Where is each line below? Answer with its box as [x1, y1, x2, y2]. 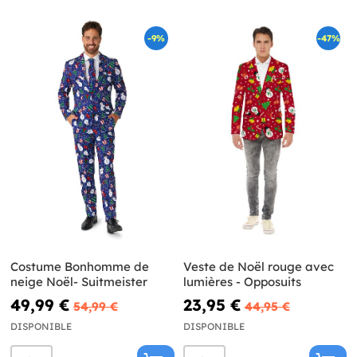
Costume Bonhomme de [10, 258, 149, 274]
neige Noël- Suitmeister [10, 273, 147, 289]
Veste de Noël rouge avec [182, 258, 334, 274]
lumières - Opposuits [182, 273, 301, 289]
